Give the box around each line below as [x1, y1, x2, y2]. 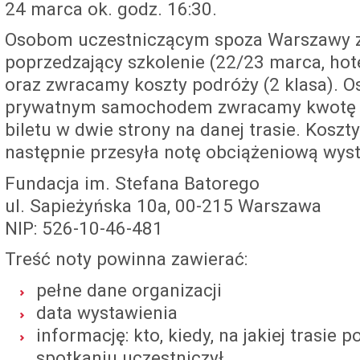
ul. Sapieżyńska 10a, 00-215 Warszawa [5, 194, 321, 217]
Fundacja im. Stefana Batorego [5, 172, 260, 194]
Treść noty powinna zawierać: [5, 248, 247, 271]
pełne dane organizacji [36, 279, 222, 301]
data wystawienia [36, 301, 178, 324]
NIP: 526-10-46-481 [5, 217, 163, 239]
